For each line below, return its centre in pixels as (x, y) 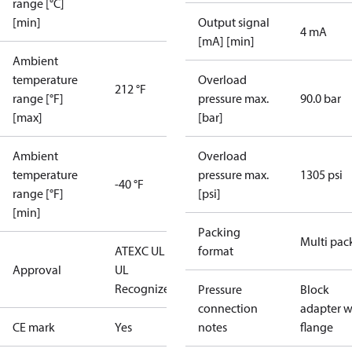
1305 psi (321, 174)
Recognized (146, 288)
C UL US (161, 251)
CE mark (34, 327)
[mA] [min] (226, 41)
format (216, 251)
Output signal (234, 22)
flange (317, 327)
